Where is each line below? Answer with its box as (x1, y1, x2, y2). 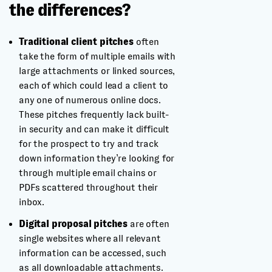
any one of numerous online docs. (19, 95, 161, 105)
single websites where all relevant (19, 233, 161, 243)
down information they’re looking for (19, 153, 175, 163)
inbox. (19, 197, 45, 207)
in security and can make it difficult (19, 124, 170, 134)
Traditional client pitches (19, 36, 134, 47)
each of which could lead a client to (19, 80, 169, 90)
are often (127, 219, 169, 229)
